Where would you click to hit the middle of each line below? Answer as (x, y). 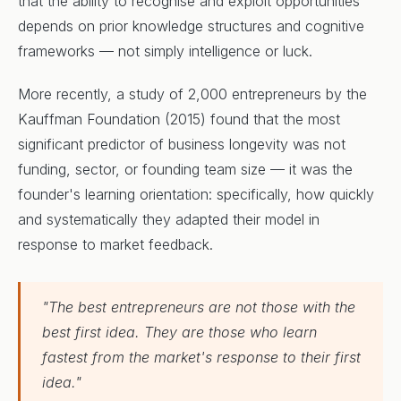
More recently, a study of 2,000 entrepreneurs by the (192, 94)
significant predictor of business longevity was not (182, 144)
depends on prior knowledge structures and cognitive (191, 26)
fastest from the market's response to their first (201, 357)
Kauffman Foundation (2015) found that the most (179, 119)
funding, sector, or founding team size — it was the (185, 169)
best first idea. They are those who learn (179, 332)
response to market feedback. (115, 244)
